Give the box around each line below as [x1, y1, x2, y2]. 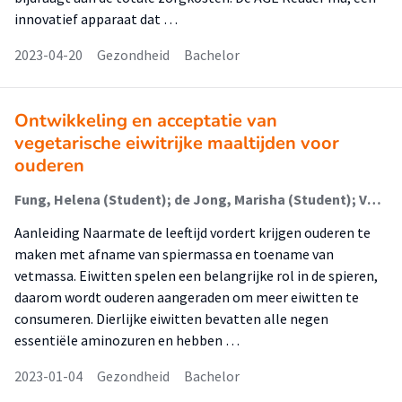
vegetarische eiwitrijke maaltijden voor [14, 131, 339, 155]
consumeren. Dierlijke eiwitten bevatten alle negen [14, 310, 328, 328]
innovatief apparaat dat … [14, 10, 178, 28]
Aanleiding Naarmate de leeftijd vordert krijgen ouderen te [14, 223, 371, 241]
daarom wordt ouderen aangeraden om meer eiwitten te [14, 288, 359, 306]
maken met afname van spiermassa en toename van [14, 245, 334, 263]
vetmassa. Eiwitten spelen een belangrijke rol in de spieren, [14, 267, 378, 284]
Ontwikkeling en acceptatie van [14, 109, 277, 133]
